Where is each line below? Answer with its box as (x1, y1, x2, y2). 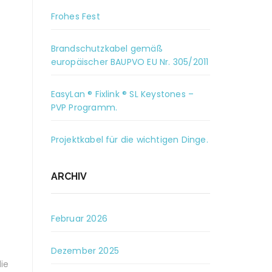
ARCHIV (50, 171, 87, 182)
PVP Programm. (50, 101, 118, 114)
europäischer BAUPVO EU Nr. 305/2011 (50, 56, 209, 68)
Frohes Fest (50, 10, 100, 22)
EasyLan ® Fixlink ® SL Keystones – (50, 88, 194, 100)
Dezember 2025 (50, 245, 120, 257)
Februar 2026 (50, 212, 107, 225)
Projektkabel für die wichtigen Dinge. (50, 134, 208, 146)
